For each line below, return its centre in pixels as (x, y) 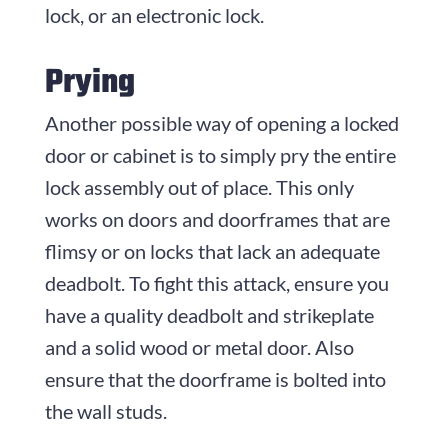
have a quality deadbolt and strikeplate (209, 314)
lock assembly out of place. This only (199, 186)
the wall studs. (105, 410)
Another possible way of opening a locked (221, 122)
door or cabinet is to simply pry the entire (220, 154)
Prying (89, 83)
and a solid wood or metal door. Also (199, 346)
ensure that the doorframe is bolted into (215, 378)
